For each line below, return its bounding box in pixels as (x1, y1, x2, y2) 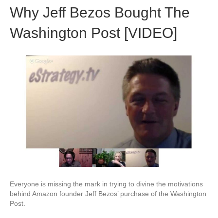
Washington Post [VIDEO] (10, 24, 177, 41)
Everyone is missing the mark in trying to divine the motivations (10, 180, 203, 188)
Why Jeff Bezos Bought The (10, 4, 190, 20)
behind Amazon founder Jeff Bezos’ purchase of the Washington (10, 190, 206, 198)
